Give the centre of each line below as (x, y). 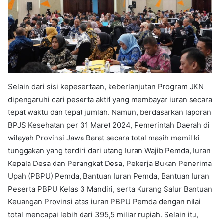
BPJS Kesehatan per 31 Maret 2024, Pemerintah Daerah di (109, 125)
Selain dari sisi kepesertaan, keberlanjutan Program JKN (106, 86)
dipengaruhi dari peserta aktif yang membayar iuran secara (110, 99)
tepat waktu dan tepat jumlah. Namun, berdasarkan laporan (110, 112)
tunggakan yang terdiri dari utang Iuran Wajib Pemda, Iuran (109, 150)
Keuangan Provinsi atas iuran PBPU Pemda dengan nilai (104, 201)
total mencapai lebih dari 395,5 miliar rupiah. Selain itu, (103, 214)
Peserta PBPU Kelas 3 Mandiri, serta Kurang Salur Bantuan (110, 189)
